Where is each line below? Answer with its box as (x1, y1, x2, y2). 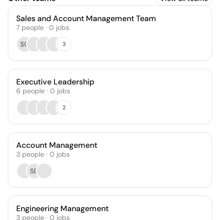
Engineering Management (16, 203, 109, 214)
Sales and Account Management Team (16, 13, 156, 24)
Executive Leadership (16, 77, 94, 87)
